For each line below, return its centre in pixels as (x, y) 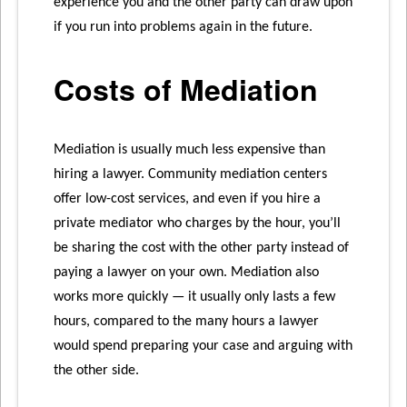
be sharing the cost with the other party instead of (202, 248)
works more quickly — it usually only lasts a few (195, 298)
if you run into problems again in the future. (184, 28)
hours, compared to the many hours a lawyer (187, 322)
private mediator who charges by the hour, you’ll (198, 224)
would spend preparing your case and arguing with (203, 347)
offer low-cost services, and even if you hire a (188, 199)
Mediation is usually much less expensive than (190, 150)
